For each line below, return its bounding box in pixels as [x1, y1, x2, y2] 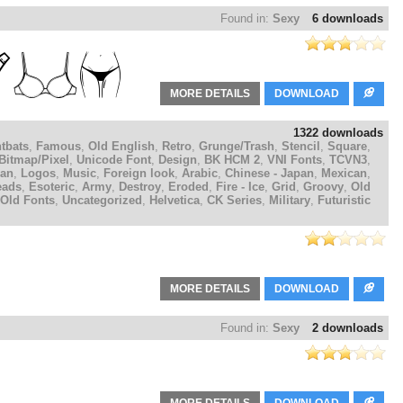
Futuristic [318, 193, 371, 208]
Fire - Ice [216, 180, 264, 194]
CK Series [207, 193, 262, 208]
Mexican [321, 166, 367, 181]
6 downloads [312, 12, 383, 26]
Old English [88, 139, 155, 154]
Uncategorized [62, 193, 142, 208]
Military [269, 193, 310, 208]
